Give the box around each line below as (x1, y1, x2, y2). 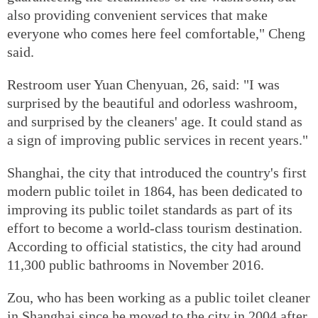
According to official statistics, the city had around (7, 238, 301, 254)
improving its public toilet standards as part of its (7, 201, 292, 217)
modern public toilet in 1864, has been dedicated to (7, 182, 302, 199)
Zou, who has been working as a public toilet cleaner (7, 289, 310, 305)
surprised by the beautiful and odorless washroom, (7, 94, 297, 111)
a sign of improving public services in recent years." (7, 131, 308, 148)
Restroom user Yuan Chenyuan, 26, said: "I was (7, 76, 280, 92)
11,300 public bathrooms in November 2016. (7, 256, 264, 273)
